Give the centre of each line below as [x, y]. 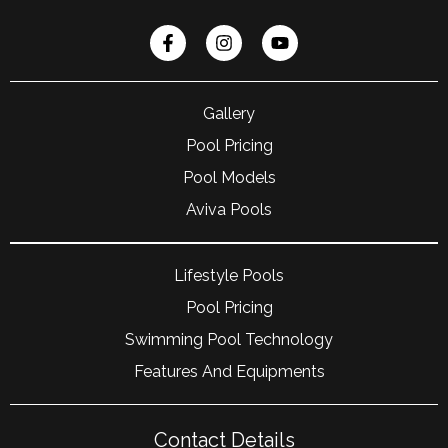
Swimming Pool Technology [229, 340]
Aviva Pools [229, 210]
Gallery [229, 114]
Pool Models [229, 178]
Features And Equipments [229, 372]
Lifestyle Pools [229, 276]
